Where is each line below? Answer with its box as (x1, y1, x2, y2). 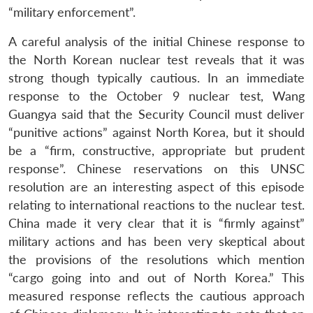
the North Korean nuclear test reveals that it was (8, 52, 305, 67)
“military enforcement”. (8, 4, 136, 20)
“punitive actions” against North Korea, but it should (8, 124, 305, 140)
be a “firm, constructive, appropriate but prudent (8, 143, 305, 158)
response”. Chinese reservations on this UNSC (8, 161, 305, 176)
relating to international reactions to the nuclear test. (8, 197, 305, 212)
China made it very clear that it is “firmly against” (8, 215, 305, 231)
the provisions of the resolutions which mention (8, 252, 305, 267)
